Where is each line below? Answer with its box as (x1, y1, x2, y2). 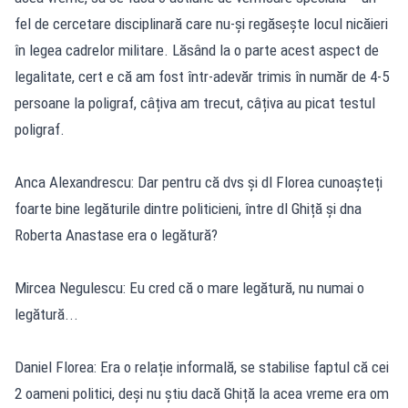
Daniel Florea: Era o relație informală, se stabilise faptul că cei (15, 357, 389, 376)
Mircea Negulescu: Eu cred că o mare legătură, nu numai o (15, 278, 364, 297)
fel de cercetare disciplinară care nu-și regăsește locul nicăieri (15, 14, 388, 33)
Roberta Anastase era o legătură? (15, 225, 218, 244)
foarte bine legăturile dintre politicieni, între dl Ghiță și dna (15, 199, 362, 218)
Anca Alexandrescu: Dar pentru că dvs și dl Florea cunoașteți (15, 172, 382, 191)
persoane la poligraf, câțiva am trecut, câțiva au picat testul (15, 93, 375, 112)
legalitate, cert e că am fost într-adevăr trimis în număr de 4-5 (15, 66, 389, 86)
